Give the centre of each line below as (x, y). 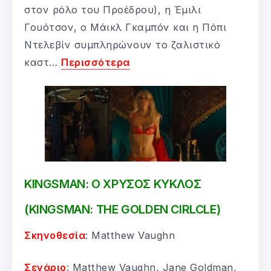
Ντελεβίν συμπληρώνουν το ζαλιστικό (122, 44)
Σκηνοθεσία (55, 235)
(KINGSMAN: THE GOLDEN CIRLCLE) (122, 209)
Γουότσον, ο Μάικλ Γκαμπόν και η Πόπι (125, 27)
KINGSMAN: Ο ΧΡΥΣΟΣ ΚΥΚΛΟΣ (113, 184)
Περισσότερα (96, 62)
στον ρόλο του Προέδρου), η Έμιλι (113, 9)
